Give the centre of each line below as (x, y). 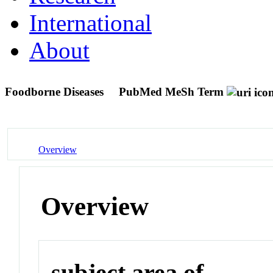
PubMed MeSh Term (171, 91)
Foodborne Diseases (56, 91)
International (90, 23)
